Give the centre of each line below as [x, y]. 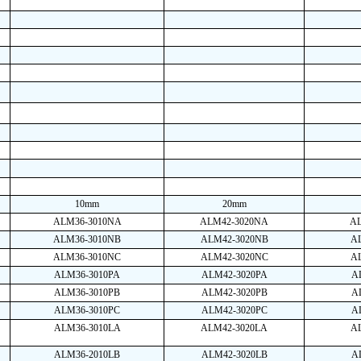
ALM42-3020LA [234, 328]
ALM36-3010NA [87, 222]
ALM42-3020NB [234, 239]
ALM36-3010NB [87, 239]
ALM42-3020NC [234, 257]
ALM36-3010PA [87, 275]
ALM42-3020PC [234, 310]
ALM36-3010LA [87, 328]
